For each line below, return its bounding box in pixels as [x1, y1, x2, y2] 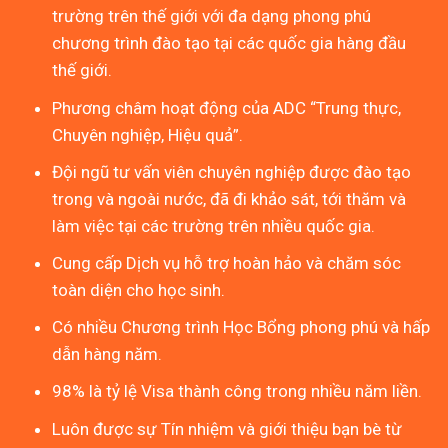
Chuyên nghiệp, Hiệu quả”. [52, 124, 244, 145]
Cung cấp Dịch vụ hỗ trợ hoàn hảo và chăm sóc [52, 252, 402, 273]
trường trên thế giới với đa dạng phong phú [52, 6, 372, 27]
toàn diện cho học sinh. [52, 279, 226, 300]
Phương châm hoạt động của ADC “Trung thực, [52, 97, 402, 118]
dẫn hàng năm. [52, 344, 163, 365]
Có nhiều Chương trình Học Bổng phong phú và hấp [52, 317, 431, 338]
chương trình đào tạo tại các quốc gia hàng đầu [52, 33, 407, 54]
